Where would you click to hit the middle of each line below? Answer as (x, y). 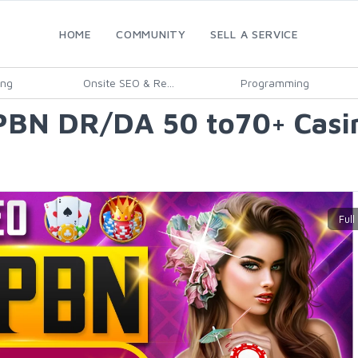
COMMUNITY (151, 34)
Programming (274, 83)
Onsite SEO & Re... (129, 83)
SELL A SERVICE (255, 34)
